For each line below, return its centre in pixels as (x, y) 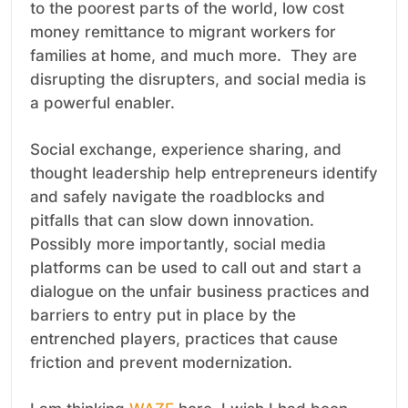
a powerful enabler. (102, 103)
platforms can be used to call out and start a (196, 268)
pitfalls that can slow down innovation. (172, 221)
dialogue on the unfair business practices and (200, 292)
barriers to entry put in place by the (163, 316)
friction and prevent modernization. (161, 363)
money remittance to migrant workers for (183, 32)
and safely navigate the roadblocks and (178, 197)
